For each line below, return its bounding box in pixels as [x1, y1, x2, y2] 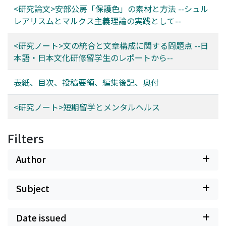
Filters [8, 130, 44, 147]
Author [16, 153, 46, 165]
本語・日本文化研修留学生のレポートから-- [14, 51, 173, 64]
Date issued [16, 211, 67, 224]
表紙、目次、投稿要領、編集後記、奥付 [14, 76, 159, 88]
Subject [16, 182, 49, 195]
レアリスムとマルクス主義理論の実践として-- [14, 15, 181, 27]
